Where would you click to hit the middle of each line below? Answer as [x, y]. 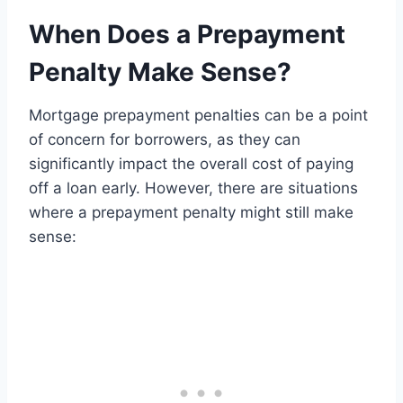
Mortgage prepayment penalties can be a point [198, 116]
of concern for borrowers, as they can [165, 140]
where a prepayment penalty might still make [191, 213]
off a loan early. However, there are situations [193, 188]
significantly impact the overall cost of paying [191, 164]
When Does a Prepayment [187, 35]
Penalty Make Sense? [160, 72]
